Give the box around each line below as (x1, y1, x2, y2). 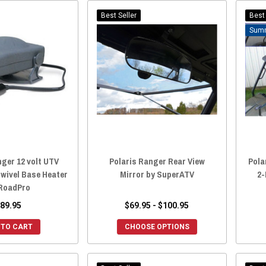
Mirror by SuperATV (119, 167, 194, 180)
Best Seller (100, 11, 137, 20)
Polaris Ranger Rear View (109, 154, 205, 167)
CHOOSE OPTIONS (124, 222, 189, 231)
